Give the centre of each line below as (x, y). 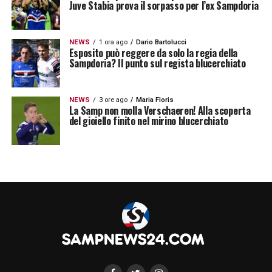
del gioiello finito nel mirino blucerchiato (148, 121)
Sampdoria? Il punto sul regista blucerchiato (157, 63)
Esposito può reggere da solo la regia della (153, 53)
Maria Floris (155, 100)
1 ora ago (113, 42)
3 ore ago (113, 100)
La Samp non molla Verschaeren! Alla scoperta (160, 111)
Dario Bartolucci (161, 42)
